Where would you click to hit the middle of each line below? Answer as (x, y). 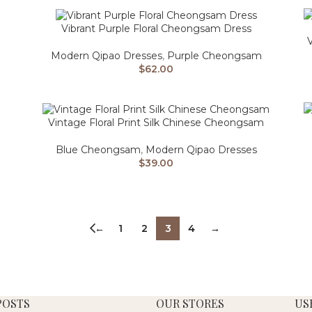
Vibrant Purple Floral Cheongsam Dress (156, 28)
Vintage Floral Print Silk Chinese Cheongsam (156, 122)
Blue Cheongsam (98, 149)
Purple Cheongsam (214, 55)
